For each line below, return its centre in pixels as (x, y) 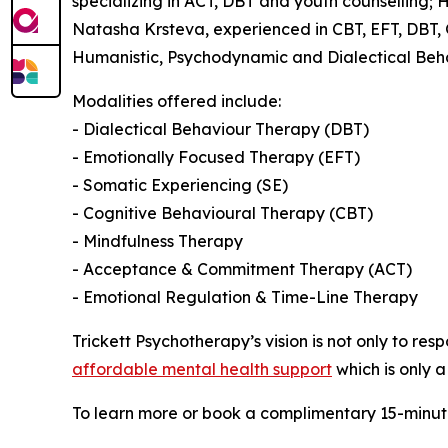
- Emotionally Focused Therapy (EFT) (216, 156)
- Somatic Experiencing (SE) (180, 184)
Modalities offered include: (176, 100)
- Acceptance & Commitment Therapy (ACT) (242, 268)
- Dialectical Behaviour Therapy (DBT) (220, 128)
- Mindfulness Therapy (157, 240)
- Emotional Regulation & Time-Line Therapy (245, 296)
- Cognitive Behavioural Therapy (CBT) (222, 212)
